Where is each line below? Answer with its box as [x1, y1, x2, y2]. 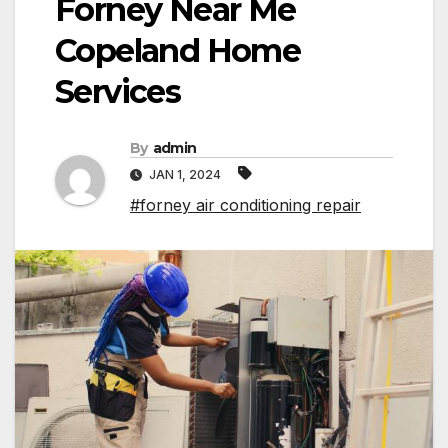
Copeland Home [55, 30, 301, 70]
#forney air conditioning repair [130, 195, 361, 216]
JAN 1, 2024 [146, 167, 224, 183]
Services [55, 71, 181, 111]
